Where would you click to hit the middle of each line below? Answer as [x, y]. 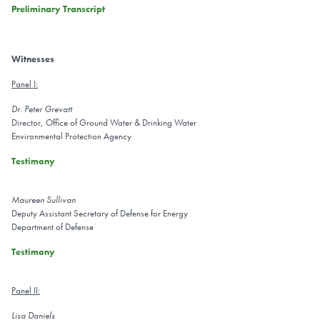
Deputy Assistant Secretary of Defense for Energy [100, 214]
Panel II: [26, 291]
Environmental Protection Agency [71, 136]
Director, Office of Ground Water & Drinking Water [104, 123]
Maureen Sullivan [44, 200]
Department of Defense [52, 227]
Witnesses [33, 59]
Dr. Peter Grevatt [42, 109]
